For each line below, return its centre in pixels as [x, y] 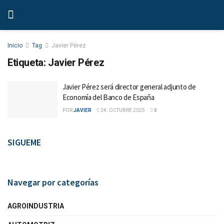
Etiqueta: [28, 62]
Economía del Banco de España [108, 97]
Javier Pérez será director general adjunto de [129, 87]
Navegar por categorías [53, 182]
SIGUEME [24, 142]
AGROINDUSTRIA [36, 206]
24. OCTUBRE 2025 [122, 110]
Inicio [15, 45]
